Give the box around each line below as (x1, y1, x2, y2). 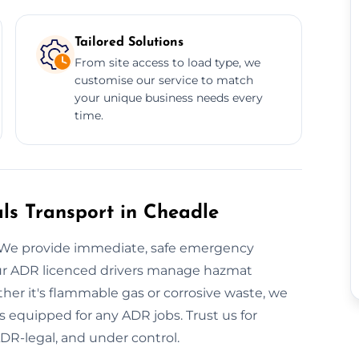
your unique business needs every (74, 90, 263, 105)
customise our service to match (74, 72, 253, 87)
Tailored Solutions (74, 35, 184, 49)
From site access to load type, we (74, 54, 260, 70)
